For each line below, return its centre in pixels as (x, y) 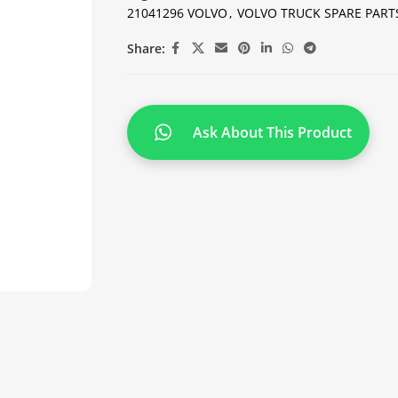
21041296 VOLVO (177, 13)
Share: (146, 48)
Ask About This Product (272, 132)
